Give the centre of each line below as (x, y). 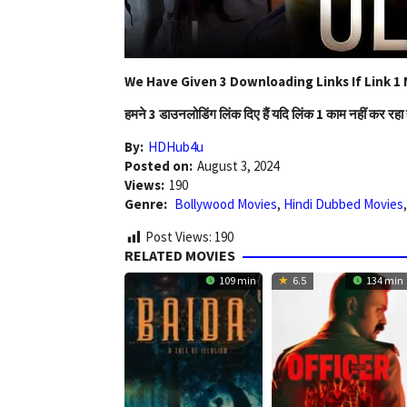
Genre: (147, 204)
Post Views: (179, 237)
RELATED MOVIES (180, 255)
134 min (384, 280)
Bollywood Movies (226, 204)
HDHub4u (176, 147)
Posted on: (159, 166)
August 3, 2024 (238, 166)
